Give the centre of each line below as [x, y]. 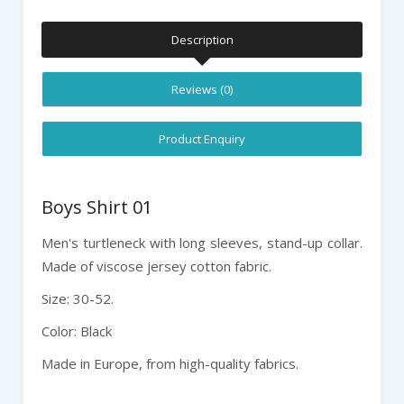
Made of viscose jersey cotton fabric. [156, 266]
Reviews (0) [202, 89]
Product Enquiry [202, 138]
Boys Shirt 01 [97, 207]
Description [202, 39]
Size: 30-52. [78, 298]
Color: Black [77, 331]
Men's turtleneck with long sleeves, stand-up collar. [202, 242]
